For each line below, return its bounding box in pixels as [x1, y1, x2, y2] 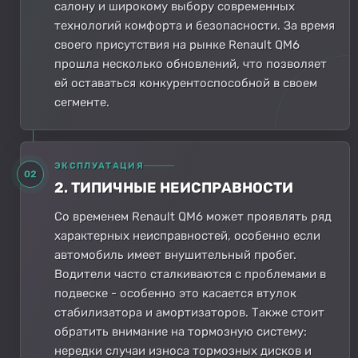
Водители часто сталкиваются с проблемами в [54, 266, 326, 281]
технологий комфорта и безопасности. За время [54, 18, 335, 33]
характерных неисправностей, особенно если [54, 228, 320, 243]
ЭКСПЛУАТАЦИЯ [54, 160, 144, 171]
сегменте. [54, 94, 109, 109]
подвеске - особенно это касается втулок [54, 285, 296, 300]
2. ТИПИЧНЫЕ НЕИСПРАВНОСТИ [54, 178, 293, 197]
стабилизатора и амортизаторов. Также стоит [54, 304, 324, 320]
